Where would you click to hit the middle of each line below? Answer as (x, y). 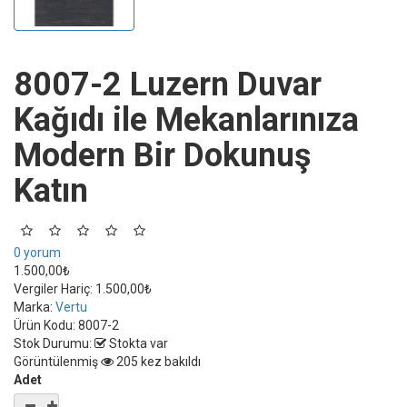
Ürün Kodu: (46, 325)
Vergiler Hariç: (53, 288)
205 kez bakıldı (157, 361)
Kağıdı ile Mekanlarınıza (186, 119)
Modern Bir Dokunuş (163, 155)
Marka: (35, 307)
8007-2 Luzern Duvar (168, 84)
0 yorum (37, 252)
